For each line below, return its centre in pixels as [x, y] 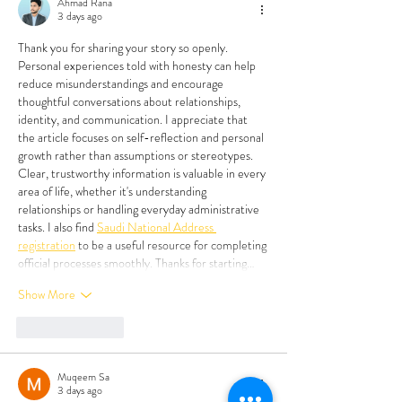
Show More [47, 295]
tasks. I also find [57, 227]
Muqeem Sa [83, 376]
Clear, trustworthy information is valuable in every [143, 173]
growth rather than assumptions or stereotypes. [137, 155]
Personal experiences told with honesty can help [138, 65]
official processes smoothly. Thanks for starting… [136, 262]
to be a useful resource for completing [172, 245]
